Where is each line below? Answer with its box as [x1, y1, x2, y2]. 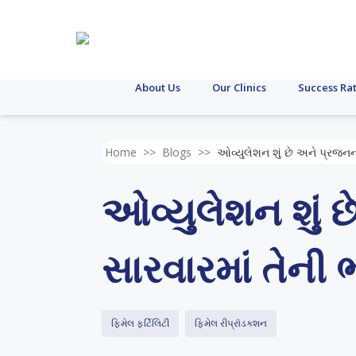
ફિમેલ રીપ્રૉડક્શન [195, 316, 267, 330]
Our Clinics [212, 80, 266, 95]
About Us [135, 80, 180, 95]
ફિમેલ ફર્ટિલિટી [111, 316, 169, 330]
